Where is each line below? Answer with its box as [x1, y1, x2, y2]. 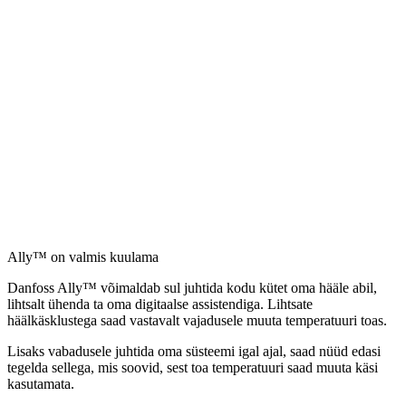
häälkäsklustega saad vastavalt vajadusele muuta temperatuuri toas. [7, 313, 387, 329]
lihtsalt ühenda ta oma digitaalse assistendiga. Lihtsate [7, 296, 313, 313]
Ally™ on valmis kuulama [7, 249, 159, 266]
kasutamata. [7, 376, 74, 392]
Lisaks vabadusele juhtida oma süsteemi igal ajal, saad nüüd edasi [7, 343, 381, 360]
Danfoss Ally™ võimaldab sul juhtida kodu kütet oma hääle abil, [7, 280, 377, 296]
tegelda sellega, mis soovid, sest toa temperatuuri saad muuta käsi [7, 360, 378, 376]
